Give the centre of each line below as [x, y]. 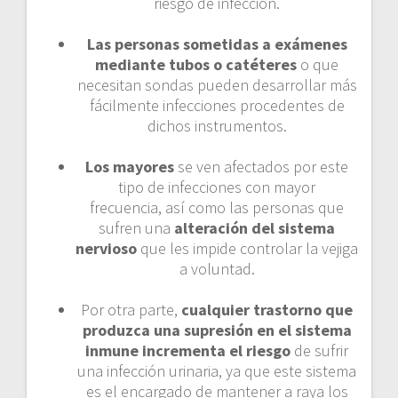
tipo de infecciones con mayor [217, 187]
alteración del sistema [255, 227]
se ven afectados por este [261, 166]
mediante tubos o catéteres [196, 64]
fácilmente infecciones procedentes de [217, 105]
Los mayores [130, 166]
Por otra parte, [131, 309]
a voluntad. [217, 268]
